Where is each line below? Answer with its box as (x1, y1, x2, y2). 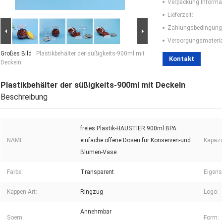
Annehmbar (80, 208, 111, 216)
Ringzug (80, 188, 103, 196)
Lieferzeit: (167, 11, 193, 19)
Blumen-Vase (80, 149, 116, 156)
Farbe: (7, 168, 23, 176)
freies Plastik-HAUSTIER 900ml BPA (80, 125, 176, 132)
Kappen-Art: (7, 188, 37, 196)
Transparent (80, 168, 114, 176)
